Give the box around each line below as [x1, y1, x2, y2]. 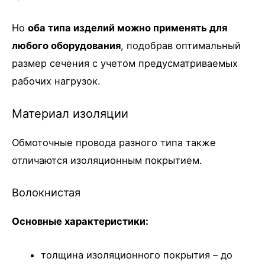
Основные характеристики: [12, 215, 148, 228]
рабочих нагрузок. [12, 75, 101, 87]
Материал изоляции [12, 106, 128, 121]
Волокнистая [12, 186, 80, 199]
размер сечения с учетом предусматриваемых [12, 57, 238, 69]
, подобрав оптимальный [121, 39, 241, 51]
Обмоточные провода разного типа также [12, 137, 216, 149]
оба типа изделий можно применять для [28, 21, 227, 34]
